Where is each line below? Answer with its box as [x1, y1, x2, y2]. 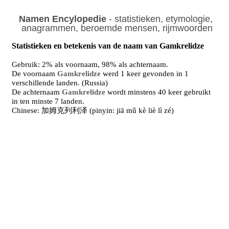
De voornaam [12, 70, 58, 78]
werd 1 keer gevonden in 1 [101, 70, 189, 78]
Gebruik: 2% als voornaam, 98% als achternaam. [12, 60, 169, 68]
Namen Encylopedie [18, 14, 106, 24]
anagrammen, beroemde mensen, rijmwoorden [21, 23, 213, 33]
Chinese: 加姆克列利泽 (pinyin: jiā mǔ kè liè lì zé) [12, 106, 174, 114]
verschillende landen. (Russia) [12, 79, 108, 87]
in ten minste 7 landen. [12, 97, 85, 105]
